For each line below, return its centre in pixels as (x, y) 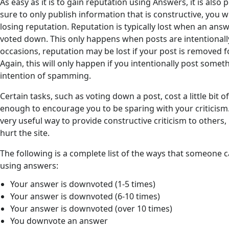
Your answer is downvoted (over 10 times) (91, 208)
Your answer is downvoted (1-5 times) (83, 184)
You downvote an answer (59, 221)
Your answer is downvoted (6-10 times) (85, 196)
